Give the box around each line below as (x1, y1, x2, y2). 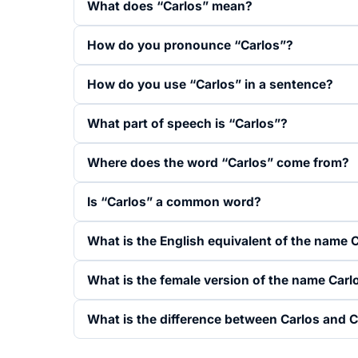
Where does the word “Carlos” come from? (87, 155, 349, 170)
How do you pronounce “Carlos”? (87, 38, 293, 53)
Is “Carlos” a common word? (87, 194, 261, 209)
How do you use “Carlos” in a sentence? (87, 77, 333, 92)
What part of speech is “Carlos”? (87, 116, 288, 131)
